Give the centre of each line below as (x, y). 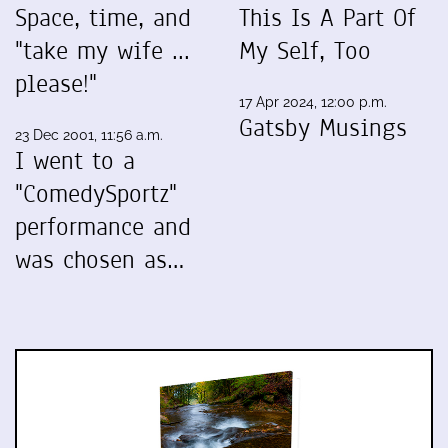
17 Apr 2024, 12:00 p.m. (313, 101)
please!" (56, 83)
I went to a (75, 160)
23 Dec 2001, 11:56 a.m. (89, 134)
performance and (103, 226)
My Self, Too (305, 50)
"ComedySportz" (96, 193)
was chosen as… (99, 259)
